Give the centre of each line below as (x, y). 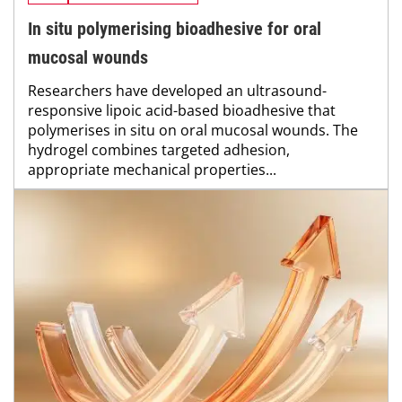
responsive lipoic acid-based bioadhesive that (182, 111)
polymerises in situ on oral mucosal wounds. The (193, 131)
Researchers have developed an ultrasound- (177, 91)
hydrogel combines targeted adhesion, (159, 150)
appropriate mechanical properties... (152, 170)
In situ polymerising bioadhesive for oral (175, 29)
